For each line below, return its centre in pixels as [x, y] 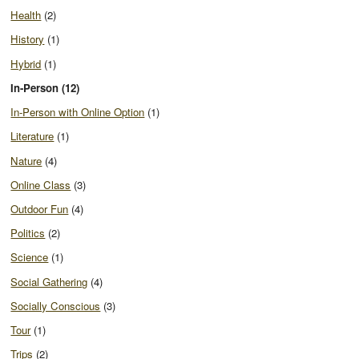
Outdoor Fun [40, 208]
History [28, 39]
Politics [28, 233]
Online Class [41, 184]
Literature [32, 136]
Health [26, 15]
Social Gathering [49, 281]
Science [30, 257]
